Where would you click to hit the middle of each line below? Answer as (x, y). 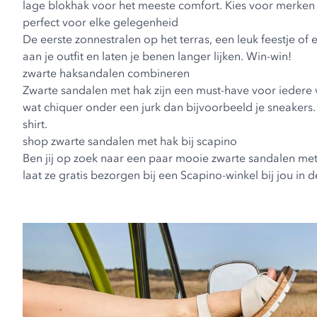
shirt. (35, 124)
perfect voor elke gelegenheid (100, 22)
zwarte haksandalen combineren (106, 73)
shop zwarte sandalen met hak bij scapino (130, 141)
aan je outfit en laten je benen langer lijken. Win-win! (157, 56)
